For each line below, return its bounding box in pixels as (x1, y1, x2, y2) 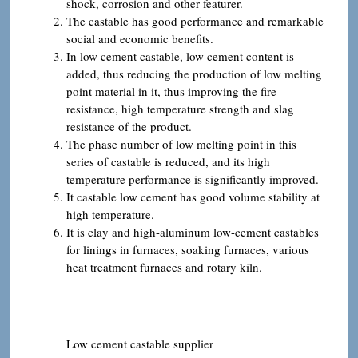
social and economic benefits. (66, 30, 213, 46)
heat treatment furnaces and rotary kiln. (66, 258, 262, 275)
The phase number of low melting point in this (66, 135, 296, 152)
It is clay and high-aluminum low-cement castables (66, 223, 319, 240)
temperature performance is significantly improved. (66, 170, 319, 187)
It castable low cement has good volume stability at (66, 188, 320, 205)
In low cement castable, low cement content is (66, 47, 294, 64)
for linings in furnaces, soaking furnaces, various (66, 241, 309, 257)
